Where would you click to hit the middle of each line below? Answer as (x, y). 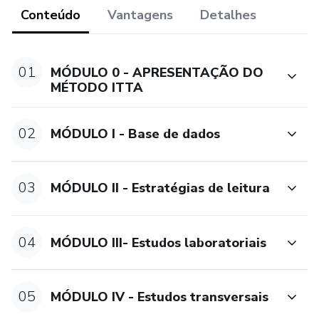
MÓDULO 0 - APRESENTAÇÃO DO (157, 72)
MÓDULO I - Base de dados (136, 134)
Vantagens (140, 15)
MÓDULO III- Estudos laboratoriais (159, 242)
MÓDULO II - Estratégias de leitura (161, 188)
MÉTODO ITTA (97, 87)
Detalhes (228, 15)
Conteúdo (51, 15)
